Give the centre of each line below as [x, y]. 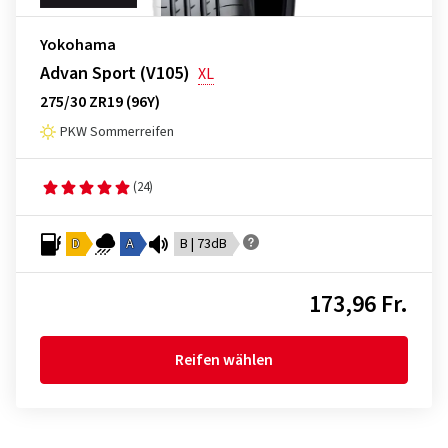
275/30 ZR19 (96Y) [100, 102]
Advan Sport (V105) [115, 73]
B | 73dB [203, 244]
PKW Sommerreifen [117, 132]
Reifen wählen [224, 360]
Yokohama [78, 45]
